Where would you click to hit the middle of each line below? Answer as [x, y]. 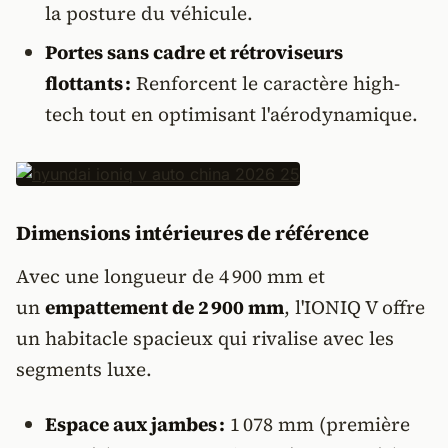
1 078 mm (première [317, 424]
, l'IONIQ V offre [354, 307]
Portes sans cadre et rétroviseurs [193, 52]
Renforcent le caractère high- [265, 83]
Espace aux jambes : [134, 424]
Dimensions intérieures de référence [192, 233]
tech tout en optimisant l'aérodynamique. [231, 114]
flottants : [87, 83]
